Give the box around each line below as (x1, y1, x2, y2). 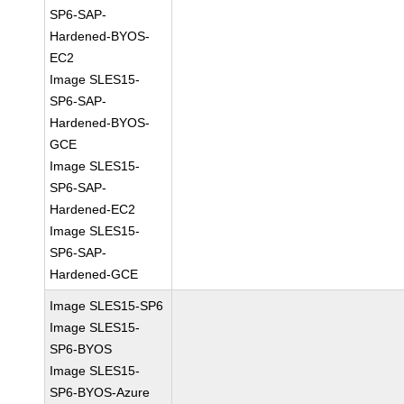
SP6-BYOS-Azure (50, 385, 151, 399)
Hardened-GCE (50, 267, 139, 281)
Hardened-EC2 (50, 202, 136, 216)
